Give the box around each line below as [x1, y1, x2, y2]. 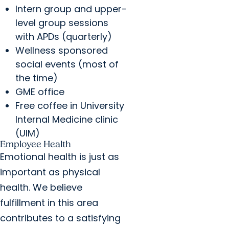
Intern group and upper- [15, 3, 127, 16]
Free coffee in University [15, 99, 124, 112]
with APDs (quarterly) [15, 30, 112, 43]
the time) [15, 72, 58, 85]
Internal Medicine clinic [15, 113, 118, 126]
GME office [15, 85, 64, 99]
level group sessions [15, 16, 108, 30]
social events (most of [15, 58, 119, 71]
